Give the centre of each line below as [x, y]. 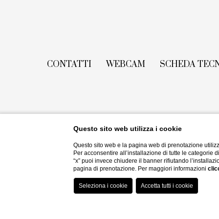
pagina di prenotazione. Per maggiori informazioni [141, 169]
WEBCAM [125, 64]
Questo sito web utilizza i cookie [128, 129]
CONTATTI [69, 64]
